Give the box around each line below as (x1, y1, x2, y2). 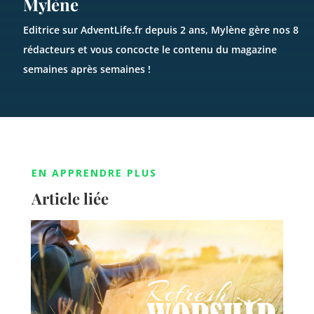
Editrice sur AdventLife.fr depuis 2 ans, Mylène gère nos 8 (23, 23, 299, 37)
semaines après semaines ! (23, 62, 151, 76)
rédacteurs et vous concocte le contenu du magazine (23, 43, 277, 57)
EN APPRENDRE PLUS (31, 165, 157, 179)
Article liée (31, 187, 109, 209)
